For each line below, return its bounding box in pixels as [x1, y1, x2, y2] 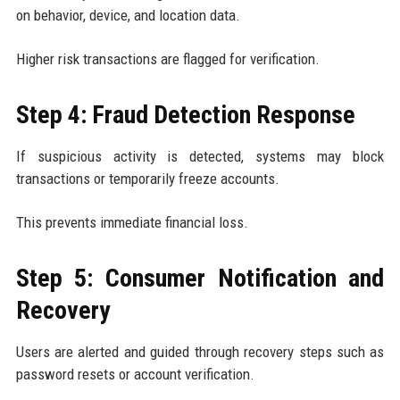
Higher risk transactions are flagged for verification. [15, 49, 320, 68]
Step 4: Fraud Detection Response [15, 99, 355, 129]
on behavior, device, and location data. [15, 5, 240, 24]
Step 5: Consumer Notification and [15, 262, 385, 293]
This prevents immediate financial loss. [15, 212, 248, 231]
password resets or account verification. [15, 364, 254, 383]
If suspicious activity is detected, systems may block [15, 146, 385, 165]
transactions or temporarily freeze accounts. [15, 169, 279, 187]
